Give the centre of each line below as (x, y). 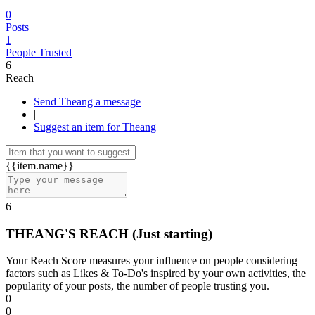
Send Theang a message (118, 102)
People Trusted (39, 52)
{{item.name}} (40, 166)
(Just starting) (172, 233)
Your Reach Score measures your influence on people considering (152, 261)
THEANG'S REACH (69, 233)
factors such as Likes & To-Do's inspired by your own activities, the (156, 274)
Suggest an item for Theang (95, 127)
